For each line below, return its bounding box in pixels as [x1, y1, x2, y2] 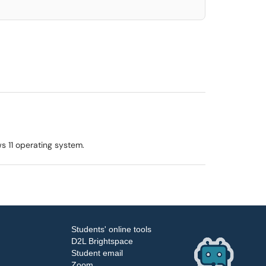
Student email [71, 248, 123, 258]
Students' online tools [71, 224, 151, 234]
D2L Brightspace [71, 236, 133, 246]
